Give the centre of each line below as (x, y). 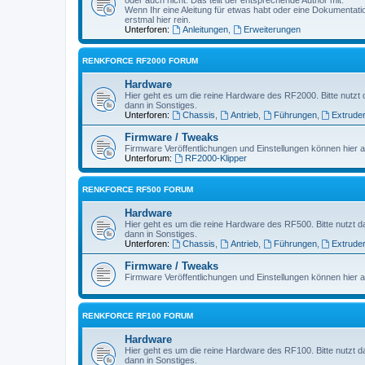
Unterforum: (148, 158)
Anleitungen (205, 29)
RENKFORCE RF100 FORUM (138, 315)
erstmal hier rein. (158, 19)
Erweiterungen (272, 29)
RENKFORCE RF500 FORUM (138, 189)
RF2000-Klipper (215, 158)
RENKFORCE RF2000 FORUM (140, 60)
